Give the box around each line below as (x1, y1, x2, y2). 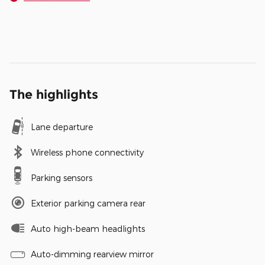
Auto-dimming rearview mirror (31, 248, 154, 259)
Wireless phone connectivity (31, 147, 144, 157)
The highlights (9, 86, 98, 102)
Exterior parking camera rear (31, 198, 146, 208)
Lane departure (31, 121, 93, 132)
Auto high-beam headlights (31, 223, 145, 234)
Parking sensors (31, 172, 92, 183)
